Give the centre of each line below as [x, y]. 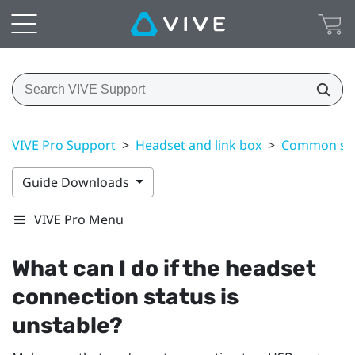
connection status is [125, 296]
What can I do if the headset [164, 268]
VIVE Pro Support [64, 145]
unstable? [67, 325]
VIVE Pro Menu [79, 219]
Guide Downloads [77, 182]
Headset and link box [198, 145]
